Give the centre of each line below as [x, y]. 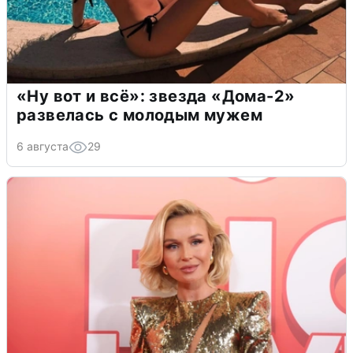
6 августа [43, 146]
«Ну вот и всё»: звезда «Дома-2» [156, 96]
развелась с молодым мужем [139, 115]
